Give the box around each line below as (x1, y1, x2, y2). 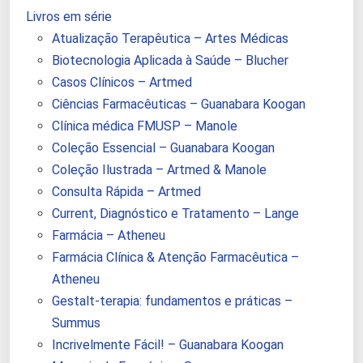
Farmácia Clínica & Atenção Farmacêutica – (52, 250, 299, 266)
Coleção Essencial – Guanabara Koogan (52, 140, 275, 156)
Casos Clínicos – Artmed (52, 75, 192, 91)
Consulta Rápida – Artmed (52, 184, 201, 200)
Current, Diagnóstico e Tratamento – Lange (52, 206, 299, 222)
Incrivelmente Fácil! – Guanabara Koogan (52, 337, 284, 353)
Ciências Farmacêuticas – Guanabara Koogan (52, 96, 305, 113)
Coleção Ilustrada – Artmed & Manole (52, 162, 267, 178)
